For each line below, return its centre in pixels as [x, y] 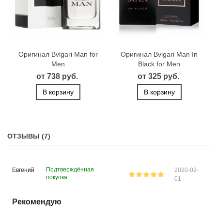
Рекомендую [37, 202]
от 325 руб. [158, 77]
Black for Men [159, 64]
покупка [56, 178]
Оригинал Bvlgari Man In [159, 54]
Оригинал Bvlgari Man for [58, 54]
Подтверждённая [70, 170]
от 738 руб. [57, 77]
